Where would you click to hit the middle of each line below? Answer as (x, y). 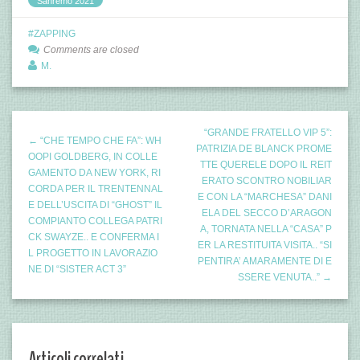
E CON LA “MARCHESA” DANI (265, 197)
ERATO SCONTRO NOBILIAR (267, 181)
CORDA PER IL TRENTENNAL (96, 189)
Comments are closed (91, 50)
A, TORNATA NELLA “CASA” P (266, 229)
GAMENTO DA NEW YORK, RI (94, 173)
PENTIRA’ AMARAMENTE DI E (265, 261)
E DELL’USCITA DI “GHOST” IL (95, 205)
